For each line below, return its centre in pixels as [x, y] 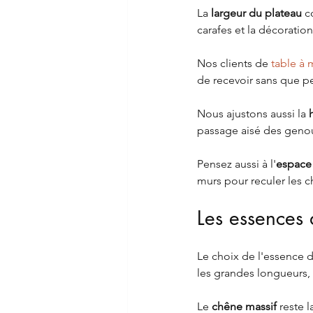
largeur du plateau [256, 13]
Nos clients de [234, 64]
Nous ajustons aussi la [253, 114]
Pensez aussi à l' [236, 164]
